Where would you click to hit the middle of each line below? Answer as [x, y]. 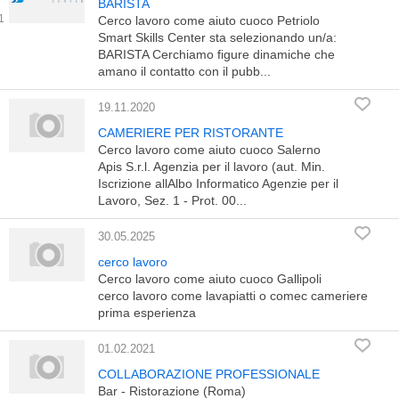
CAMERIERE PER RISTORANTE [191, 133]
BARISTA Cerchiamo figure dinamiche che [216, 54]
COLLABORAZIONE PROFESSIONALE [209, 374]
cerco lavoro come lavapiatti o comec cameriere [233, 296]
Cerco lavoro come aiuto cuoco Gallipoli [210, 279]
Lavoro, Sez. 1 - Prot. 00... [172, 200]
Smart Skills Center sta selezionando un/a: [217, 37]
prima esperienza [147, 313]
